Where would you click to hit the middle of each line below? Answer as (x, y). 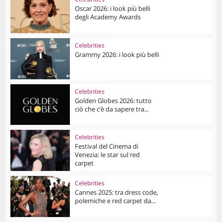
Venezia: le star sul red (108, 155)
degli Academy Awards (108, 17)
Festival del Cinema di (107, 146)
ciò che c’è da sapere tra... (112, 109)
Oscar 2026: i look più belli (113, 9)
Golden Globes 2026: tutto (113, 100)
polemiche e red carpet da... (115, 201)
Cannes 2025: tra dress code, (117, 193)
